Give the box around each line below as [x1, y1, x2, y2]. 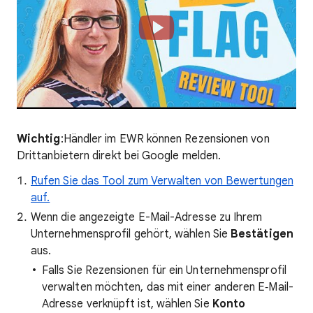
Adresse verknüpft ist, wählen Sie [42, 297, 212, 311]
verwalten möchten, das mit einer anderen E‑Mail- [42, 280, 293, 294]
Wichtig [17, 132, 61, 146]
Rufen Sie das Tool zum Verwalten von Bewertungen [31, 174, 293, 188]
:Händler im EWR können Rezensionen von [60, 132, 270, 146]
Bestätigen [231, 227, 293, 241]
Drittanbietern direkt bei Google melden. [17, 149, 221, 163]
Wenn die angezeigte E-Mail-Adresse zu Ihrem [31, 210, 263, 224]
